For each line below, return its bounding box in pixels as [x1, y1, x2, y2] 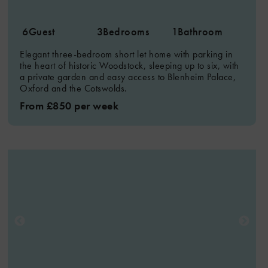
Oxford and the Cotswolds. [20, 82, 127, 95]
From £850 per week [20, 99, 119, 112]
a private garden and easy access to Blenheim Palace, [20, 71, 236, 83]
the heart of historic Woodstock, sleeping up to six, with [20, 59, 239, 72]
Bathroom [178, 25, 223, 38]
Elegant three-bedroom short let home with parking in [20, 48, 233, 60]
